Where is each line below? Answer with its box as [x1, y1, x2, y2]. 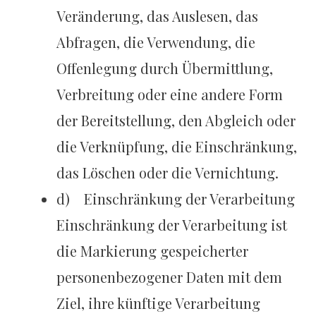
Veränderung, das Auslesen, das [56, 6, 259, 26]
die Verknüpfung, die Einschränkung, [56, 137, 298, 157]
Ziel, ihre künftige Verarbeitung [56, 293, 261, 313]
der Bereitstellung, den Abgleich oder [56, 111, 296, 130]
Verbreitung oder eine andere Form [56, 85, 284, 104]
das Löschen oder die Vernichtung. [56, 163, 279, 183]
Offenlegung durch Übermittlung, [56, 59, 274, 78]
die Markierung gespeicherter [56, 241, 249, 261]
